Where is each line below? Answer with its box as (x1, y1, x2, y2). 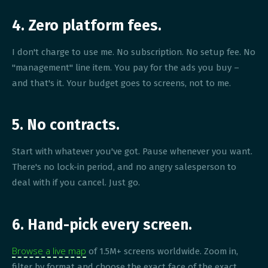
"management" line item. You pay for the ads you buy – (12, 62, 240, 73)
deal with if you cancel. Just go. (12, 176, 141, 188)
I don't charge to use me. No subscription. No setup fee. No (12, 46, 256, 57)
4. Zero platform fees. (12, 16, 162, 34)
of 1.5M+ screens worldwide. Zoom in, (86, 246, 239, 257)
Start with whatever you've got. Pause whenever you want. (12, 145, 253, 157)
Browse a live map (12, 245, 87, 257)
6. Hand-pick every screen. (12, 215, 193, 233)
